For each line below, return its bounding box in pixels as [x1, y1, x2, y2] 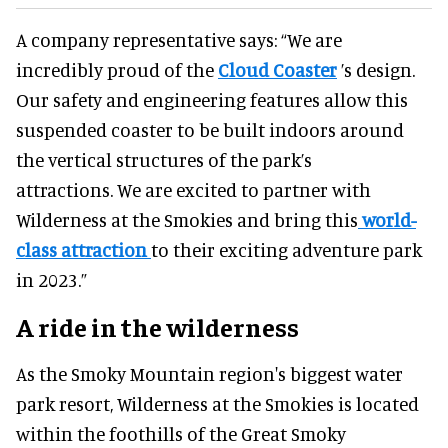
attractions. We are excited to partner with [16, 177, 371, 201]
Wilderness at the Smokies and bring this [16, 207, 358, 231]
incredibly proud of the [16, 57, 218, 81]
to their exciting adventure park [151, 237, 422, 261]
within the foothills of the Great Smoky [16, 421, 346, 445]
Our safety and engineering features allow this [16, 87, 408, 111]
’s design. [337, 57, 415, 81]
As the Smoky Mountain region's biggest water [16, 361, 403, 385]
